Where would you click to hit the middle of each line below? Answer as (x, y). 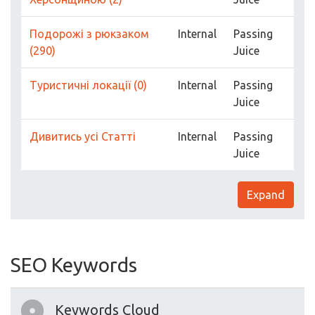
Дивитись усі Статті (83, 137)
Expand (266, 195)
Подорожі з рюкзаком (89, 34)
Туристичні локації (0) (88, 85)
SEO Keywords (74, 265)
